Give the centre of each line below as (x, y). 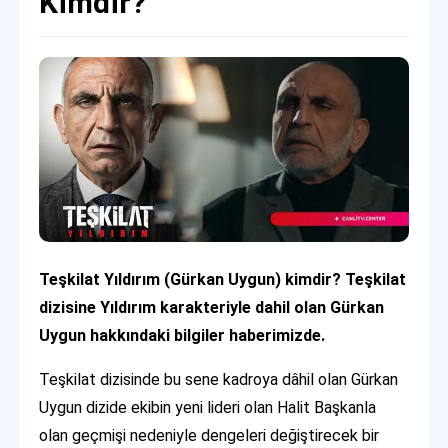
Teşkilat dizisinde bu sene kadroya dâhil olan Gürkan (219, 379)
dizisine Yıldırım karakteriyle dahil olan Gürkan (212, 307)
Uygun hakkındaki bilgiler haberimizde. (182, 335)
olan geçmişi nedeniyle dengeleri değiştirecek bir (209, 435)
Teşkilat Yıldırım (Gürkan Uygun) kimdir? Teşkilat (223, 279)
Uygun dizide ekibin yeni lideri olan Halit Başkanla (208, 407)
